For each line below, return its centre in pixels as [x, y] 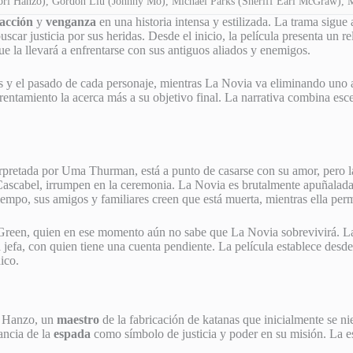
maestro [78, 319]
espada [72, 333]
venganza [71, 22]
